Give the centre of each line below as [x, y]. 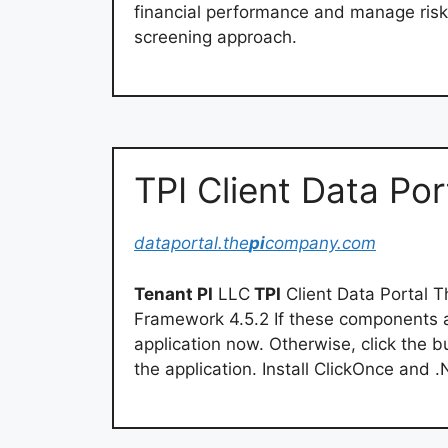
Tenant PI [173, 293]
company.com [320, 243]
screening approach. [215, 36]
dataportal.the [191, 243]
